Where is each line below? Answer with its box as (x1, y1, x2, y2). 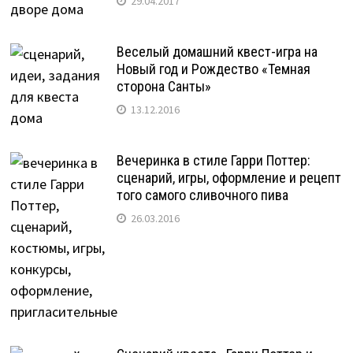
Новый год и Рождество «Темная (116, 61, 310, 78)
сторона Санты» (116, 78, 211, 95)
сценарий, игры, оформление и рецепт (116, 169, 341, 187)
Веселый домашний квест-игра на (116, 43, 318, 61)
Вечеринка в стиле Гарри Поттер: (116, 152, 310, 169)
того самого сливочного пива (116, 187, 288, 204)
